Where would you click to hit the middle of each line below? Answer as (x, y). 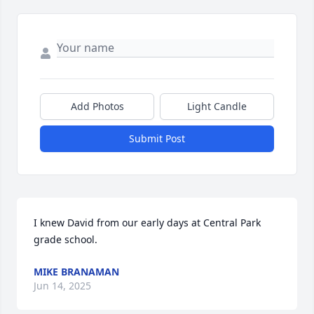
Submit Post (157, 139)
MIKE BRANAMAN (76, 272)
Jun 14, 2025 (62, 286)
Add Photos (97, 107)
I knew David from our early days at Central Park (147, 223)
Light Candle (217, 107)
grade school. (66, 240)
